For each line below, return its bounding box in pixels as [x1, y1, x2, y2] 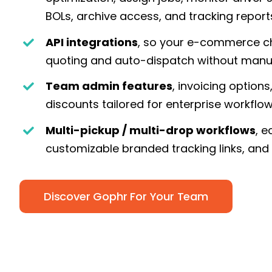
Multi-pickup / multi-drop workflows [46, 122, 256, 138]
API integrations [46, 34, 138, 50]
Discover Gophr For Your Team [43, 189, 208, 205]
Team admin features [46, 78, 173, 94]
